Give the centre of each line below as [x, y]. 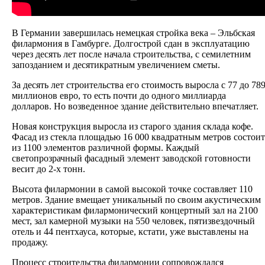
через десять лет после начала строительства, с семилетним [131, 54]
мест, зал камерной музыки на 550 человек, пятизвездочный [133, 221]
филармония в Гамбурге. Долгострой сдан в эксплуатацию [131, 43]
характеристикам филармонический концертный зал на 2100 [135, 210]
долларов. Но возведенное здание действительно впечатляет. [135, 106]
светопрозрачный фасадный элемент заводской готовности [131, 158]
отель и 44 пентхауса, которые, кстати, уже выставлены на [130, 231]
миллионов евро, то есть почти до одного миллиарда [119, 95]
